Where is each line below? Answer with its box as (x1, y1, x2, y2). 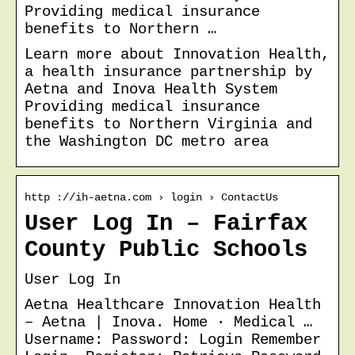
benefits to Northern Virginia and (25, 115, 312, 133)
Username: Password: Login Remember (25, 330, 321, 349)
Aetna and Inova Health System (25, 80, 277, 98)
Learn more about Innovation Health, (25, 45, 330, 63)
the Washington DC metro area (25, 132, 269, 151)
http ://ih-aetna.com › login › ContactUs (25, 190, 278, 204)
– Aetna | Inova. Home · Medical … (25, 313, 312, 331)
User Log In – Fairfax (25, 210, 307, 237)
